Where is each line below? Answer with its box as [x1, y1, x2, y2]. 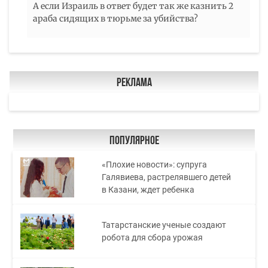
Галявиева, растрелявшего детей [102, 172, 232, 182]
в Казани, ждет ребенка [102, 185, 195, 195]
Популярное [109, 135, 159, 147]
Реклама [116, 77, 152, 89]
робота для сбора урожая [102, 232, 203, 242]
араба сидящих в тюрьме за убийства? [33, 13, 198, 24]
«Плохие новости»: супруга [102, 160, 208, 170]
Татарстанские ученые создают [102, 220, 227, 230]
